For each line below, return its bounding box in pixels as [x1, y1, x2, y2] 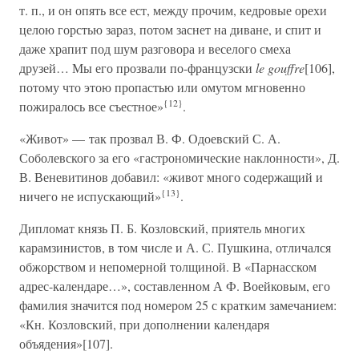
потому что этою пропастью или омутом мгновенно [19, 79, 305, 95]
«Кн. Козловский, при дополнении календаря [19, 316, 269, 333]
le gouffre [256, 59, 305, 76]
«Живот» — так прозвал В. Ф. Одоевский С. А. [19, 130, 280, 147]
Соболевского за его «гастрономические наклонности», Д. [19, 149, 340, 166]
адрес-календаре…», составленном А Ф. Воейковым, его [19, 277, 330, 294]
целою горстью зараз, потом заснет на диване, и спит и [19, 21, 321, 38]
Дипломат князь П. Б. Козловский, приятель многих [19, 220, 305, 236]
